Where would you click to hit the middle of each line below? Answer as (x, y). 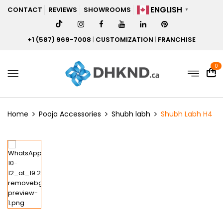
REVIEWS (63, 10)
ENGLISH (167, 10)
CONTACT (25, 10)
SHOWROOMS (107, 10)
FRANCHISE (177, 40)
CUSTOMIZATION (124, 40)
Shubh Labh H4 (187, 114)
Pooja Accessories (70, 114)
